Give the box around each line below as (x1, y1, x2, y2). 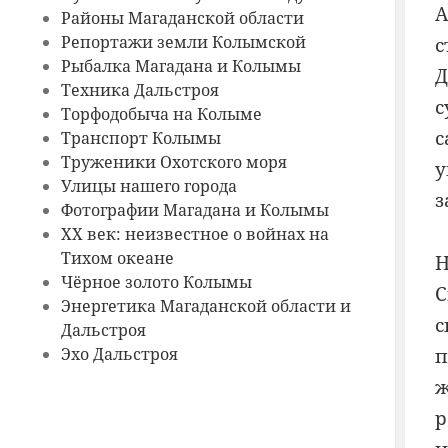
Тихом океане (60, 247, 174, 270)
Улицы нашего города (60, 175, 237, 198)
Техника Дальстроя (60, 79, 219, 102)
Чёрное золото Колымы (60, 271, 252, 294)
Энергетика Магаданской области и (60, 295, 351, 318)
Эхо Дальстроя (60, 343, 178, 366)
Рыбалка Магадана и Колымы (60, 55, 301, 78)
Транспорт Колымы (60, 127, 221, 150)
